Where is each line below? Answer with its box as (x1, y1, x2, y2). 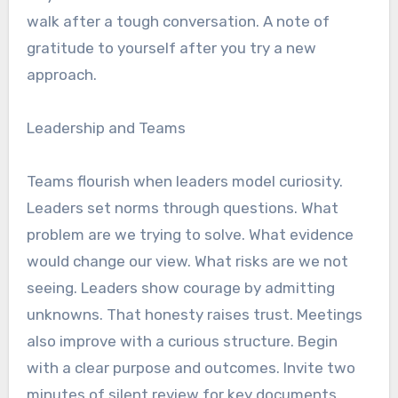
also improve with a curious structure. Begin (26, 331, 338, 350)
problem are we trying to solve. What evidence (26, 225, 354, 243)
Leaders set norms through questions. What (26, 198, 338, 217)
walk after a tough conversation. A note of (26, 12, 330, 30)
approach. (26, 65, 97, 84)
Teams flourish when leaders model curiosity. (26, 171, 343, 190)
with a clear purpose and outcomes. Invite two (26, 358, 355, 377)
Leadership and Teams (26, 118, 186, 137)
